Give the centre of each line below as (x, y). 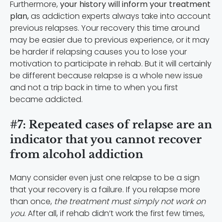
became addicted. (46, 99)
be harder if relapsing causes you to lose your (98, 52)
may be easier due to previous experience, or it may (110, 40)
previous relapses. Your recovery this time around (105, 28)
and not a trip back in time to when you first (94, 87)
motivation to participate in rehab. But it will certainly (111, 63)
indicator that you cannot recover (106, 139)
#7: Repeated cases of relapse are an (111, 124)
